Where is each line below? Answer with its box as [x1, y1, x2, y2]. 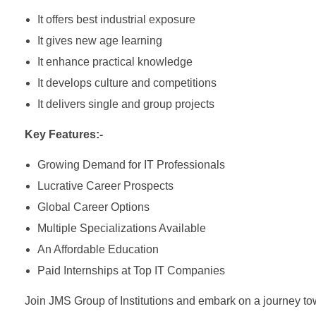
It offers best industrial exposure [37, 13, 195, 26]
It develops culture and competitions [37, 77, 217, 90]
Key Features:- [25, 128, 103, 141]
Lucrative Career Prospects [37, 180, 174, 193]
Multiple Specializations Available [37, 222, 206, 235]
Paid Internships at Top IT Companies [37, 265, 225, 277]
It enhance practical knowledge [37, 56, 193, 68]
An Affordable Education [37, 243, 159, 256]
